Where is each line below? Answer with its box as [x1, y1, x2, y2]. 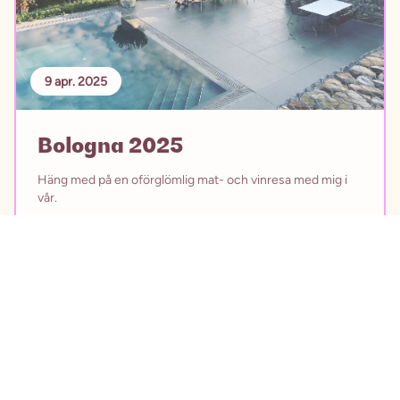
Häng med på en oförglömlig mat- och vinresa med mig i [37, 171, 347, 187]
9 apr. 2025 [45, 73, 107, 88]
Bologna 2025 [37, 131, 184, 158]
